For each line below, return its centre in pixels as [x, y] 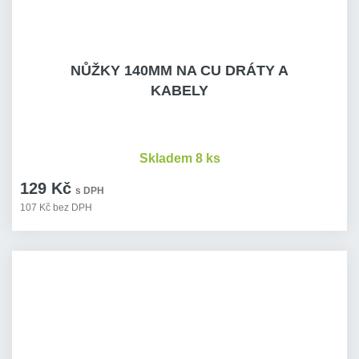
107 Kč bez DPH [56, 208]
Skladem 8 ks [179, 158]
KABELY [179, 91]
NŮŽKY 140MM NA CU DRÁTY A [179, 71]
